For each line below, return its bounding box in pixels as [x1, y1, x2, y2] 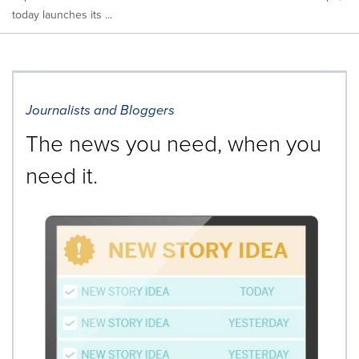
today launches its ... [12, 6, 112, 24]
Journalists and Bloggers [26, 100, 175, 121]
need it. [26, 159, 98, 192]
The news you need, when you [26, 127, 321, 159]
